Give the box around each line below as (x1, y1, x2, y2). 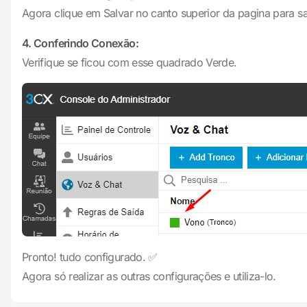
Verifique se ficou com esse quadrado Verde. (22, 56, 237, 69)
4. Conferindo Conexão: (22, 36, 138, 50)
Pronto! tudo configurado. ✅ (22, 250, 158, 264)
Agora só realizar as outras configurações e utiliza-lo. (22, 269, 276, 283)
